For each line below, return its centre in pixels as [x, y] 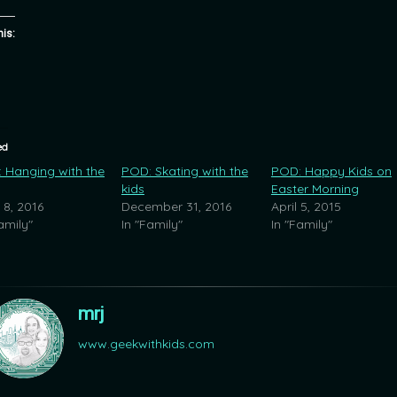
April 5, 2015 [306, 206]
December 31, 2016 [176, 206]
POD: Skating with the [184, 171]
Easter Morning [315, 188]
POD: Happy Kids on [331, 171]
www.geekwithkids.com [146, 343]
